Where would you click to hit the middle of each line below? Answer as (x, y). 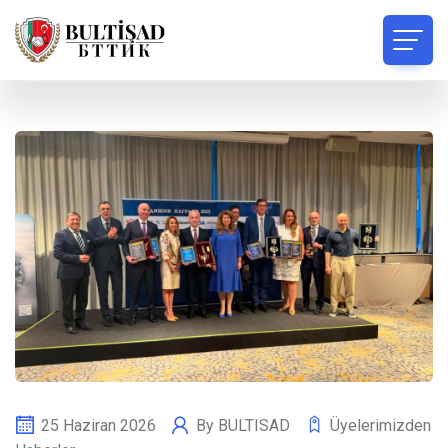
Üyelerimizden (380, 425)
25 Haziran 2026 (98, 425)
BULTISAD (256, 425)
